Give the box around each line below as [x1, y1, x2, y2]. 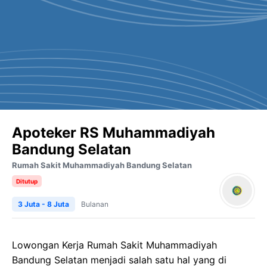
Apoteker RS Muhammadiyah [12, 124, 215, 141]
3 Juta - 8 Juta [18, 200, 69, 209]
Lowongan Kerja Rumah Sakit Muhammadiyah [12, 239, 217, 251]
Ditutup [16, 178, 38, 185]
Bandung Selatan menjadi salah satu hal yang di [12, 254, 226, 266]
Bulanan [81, 200, 108, 209]
